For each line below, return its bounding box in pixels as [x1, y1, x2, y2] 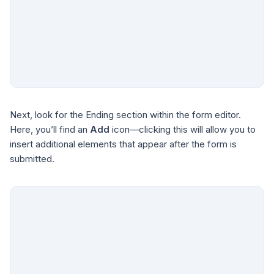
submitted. [10, 152, 54, 165]
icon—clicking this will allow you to [109, 123, 256, 135]
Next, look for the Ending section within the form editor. [10, 108, 241, 120]
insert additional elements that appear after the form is [10, 138, 237, 150]
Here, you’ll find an [10, 123, 90, 135]
